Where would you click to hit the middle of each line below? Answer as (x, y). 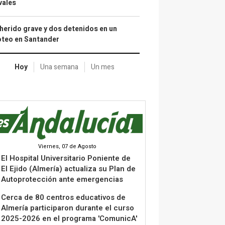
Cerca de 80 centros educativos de (63, 197)
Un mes (102, 67)
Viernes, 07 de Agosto (67, 146)
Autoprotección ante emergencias (62, 179)
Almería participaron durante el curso (68, 208)
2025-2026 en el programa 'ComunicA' (69, 218)
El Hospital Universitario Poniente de (66, 158)
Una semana (59, 67)
